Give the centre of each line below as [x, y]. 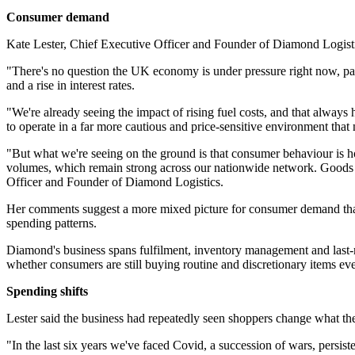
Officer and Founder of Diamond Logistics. [115, 182]
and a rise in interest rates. [71, 86]
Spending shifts [47, 292]
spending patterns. [52, 223]
